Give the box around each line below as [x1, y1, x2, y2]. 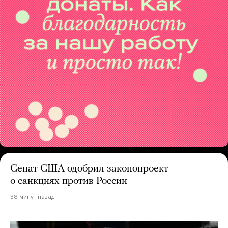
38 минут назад [10, 193, 54, 201]
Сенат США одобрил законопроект [10, 163, 168, 174]
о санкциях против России [10, 176, 127, 186]
